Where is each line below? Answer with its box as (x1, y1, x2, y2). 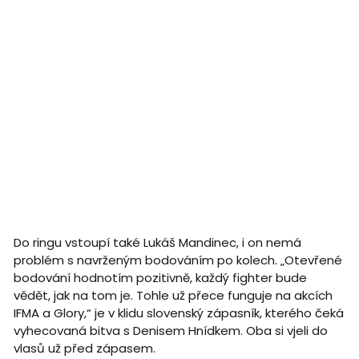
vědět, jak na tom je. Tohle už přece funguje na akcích (13, 286, 333, 304)
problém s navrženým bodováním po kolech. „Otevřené (13, 251, 342, 268)
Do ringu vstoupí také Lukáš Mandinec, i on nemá (13, 233, 301, 251)
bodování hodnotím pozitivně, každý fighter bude (13, 268, 307, 286)
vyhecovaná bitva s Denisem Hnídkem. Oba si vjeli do (13, 321, 328, 339)
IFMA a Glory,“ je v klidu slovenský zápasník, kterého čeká (13, 304, 344, 321)
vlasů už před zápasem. (13, 339, 159, 357)
